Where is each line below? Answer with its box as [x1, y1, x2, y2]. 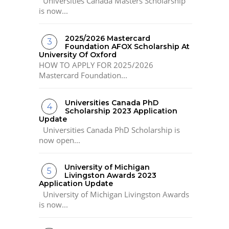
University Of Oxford [39, 50, 117, 59]
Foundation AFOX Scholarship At [65, 41, 190, 51]
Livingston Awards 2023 [64, 171, 157, 180]
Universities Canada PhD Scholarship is [39, 124, 180, 135]
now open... [39, 134, 80, 145]
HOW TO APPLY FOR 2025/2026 [39, 60, 153, 71]
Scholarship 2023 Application [65, 106, 178, 116]
